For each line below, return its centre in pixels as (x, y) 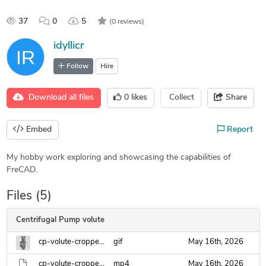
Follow (77, 66)
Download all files (59, 98)
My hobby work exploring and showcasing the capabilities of (118, 158)
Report (239, 129)
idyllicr (69, 46)
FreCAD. (22, 170)
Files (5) (29, 196)
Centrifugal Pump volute (60, 220)
